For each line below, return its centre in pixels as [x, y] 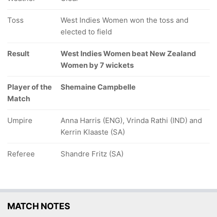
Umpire [20, 120]
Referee [21, 154]
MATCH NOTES [39, 206]
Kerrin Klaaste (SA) [93, 132]
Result [18, 54]
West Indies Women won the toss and [124, 20]
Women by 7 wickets [97, 65]
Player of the [30, 87]
